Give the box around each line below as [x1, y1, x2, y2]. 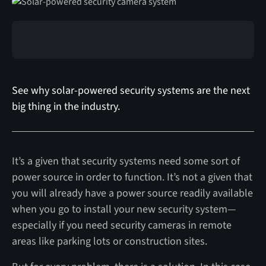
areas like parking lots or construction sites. [11, 233, 207, 249]
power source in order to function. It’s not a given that [11, 169, 252, 185]
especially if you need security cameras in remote [11, 217, 232, 233]
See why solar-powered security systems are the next [11, 83, 250, 98]
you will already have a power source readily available [11, 185, 253, 201]
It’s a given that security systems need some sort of [11, 153, 240, 169]
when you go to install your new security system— [11, 201, 236, 217]
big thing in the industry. [11, 99, 120, 114]
